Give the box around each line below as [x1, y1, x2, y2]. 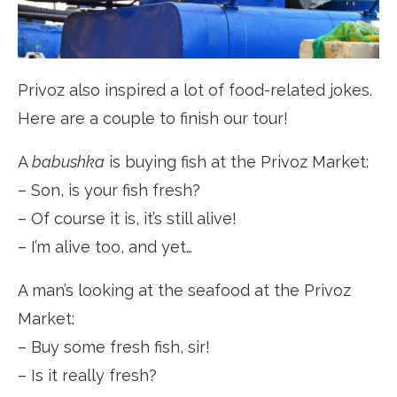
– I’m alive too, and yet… [18, 237, 192, 257]
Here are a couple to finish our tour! [18, 109, 288, 128]
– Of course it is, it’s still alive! [18, 209, 237, 229]
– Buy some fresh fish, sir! [18, 338, 210, 357]
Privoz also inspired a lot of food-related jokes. [18, 81, 372, 100]
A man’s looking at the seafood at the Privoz [18, 281, 351, 300]
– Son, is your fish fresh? [18, 181, 200, 200]
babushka [32, 152, 105, 172]
